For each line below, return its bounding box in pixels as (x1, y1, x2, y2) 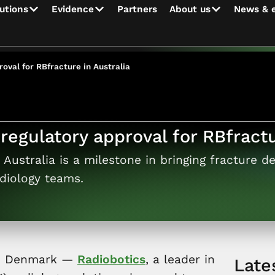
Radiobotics (77, 252, 145, 266)
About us (169, 4, 211, 15)
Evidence (52, 4, 94, 15)
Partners (117, 4, 157, 15)
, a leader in (145, 252, 215, 266)
